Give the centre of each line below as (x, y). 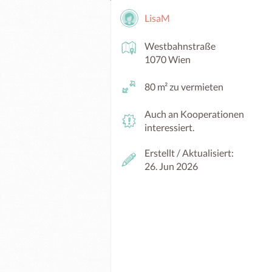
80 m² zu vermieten (184, 87)
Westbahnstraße (180, 46)
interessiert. (169, 127)
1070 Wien (168, 59)
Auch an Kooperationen (194, 114)
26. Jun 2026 (171, 166)
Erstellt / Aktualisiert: (189, 153)
